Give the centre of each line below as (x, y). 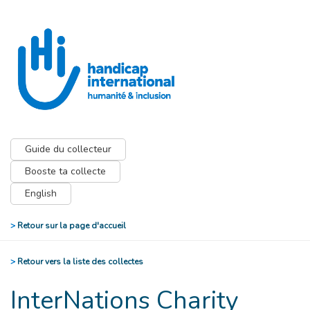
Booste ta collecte (65, 171)
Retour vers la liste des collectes (79, 262)
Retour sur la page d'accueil (71, 226)
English (41, 193)
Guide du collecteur (68, 149)
